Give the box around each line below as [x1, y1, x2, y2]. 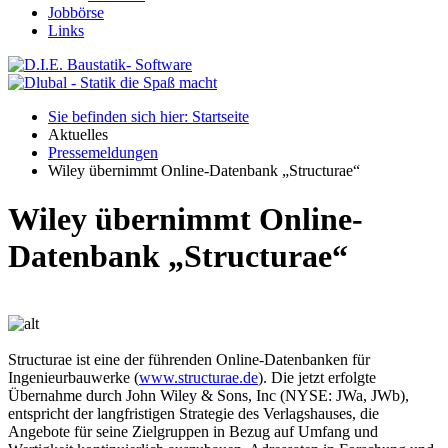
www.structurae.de [139, 368, 258, 386]
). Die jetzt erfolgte [258, 368, 376, 386]
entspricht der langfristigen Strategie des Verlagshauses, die [8, 404, 379, 422]
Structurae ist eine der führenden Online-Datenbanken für [8, 350, 370, 368]
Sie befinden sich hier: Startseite [48, 108, 249, 125]
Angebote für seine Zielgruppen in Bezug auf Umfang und [8, 422, 378, 440]
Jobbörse [48, 4, 104, 21]
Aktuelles [48, 126, 108, 143]
